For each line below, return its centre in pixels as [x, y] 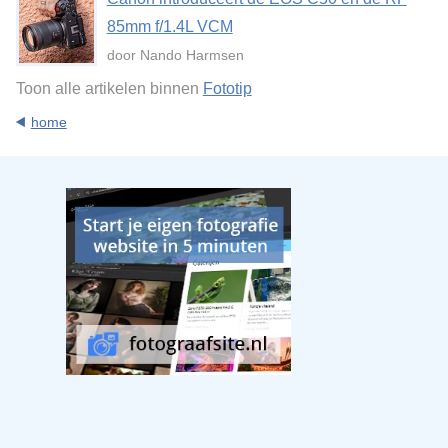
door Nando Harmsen [175, 54]
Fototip [227, 88]
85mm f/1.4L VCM [169, 26]
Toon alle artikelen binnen [109, 88]
